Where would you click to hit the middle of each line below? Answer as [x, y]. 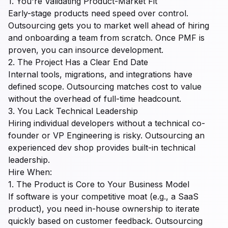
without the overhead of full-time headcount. [95, 99]
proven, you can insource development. [86, 50]
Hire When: [30, 172]
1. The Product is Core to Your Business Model [99, 184]
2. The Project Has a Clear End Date [78, 62]
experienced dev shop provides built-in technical [102, 148]
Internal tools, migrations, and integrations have [100, 74]
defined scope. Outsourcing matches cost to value [105, 87]
